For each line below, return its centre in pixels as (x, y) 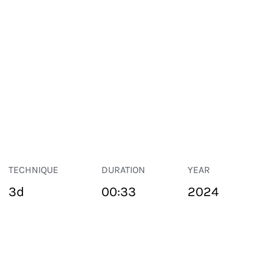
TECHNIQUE (34, 170)
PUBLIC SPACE (31, 249)
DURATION (123, 170)
